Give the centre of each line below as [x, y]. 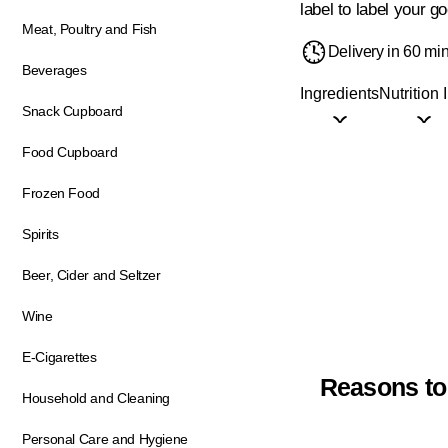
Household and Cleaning [96, 398]
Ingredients [339, 93]
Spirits [40, 234]
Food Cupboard [70, 152]
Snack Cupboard [72, 111]
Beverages [54, 70]
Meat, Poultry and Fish [90, 29]
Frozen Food [61, 193]
